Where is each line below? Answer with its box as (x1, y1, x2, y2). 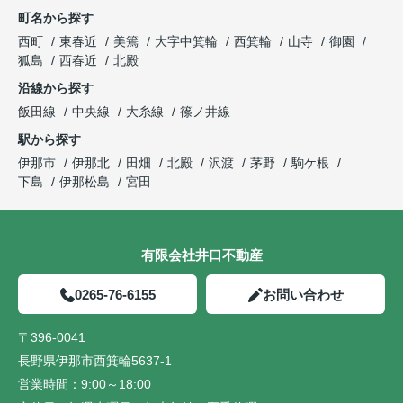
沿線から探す (18, 80, 94, 95)
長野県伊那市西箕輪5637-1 (18, 353, 175, 368)
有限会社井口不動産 (140, 246, 263, 263)
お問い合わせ (262, 286, 344, 302)
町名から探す (18, 10, 94, 25)
